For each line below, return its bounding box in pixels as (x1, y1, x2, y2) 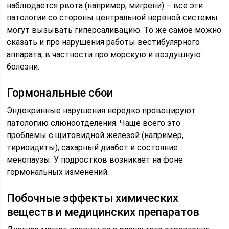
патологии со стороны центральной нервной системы (7, 13, 218, 22)
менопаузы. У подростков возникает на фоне (7, 155, 184, 165)
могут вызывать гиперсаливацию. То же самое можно (7, 25, 222, 35)
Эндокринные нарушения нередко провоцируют (7, 106, 196, 116)
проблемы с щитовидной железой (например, (7, 130, 184, 140)
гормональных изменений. (7, 167, 109, 177)
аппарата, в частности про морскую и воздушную (7, 50, 201, 59)
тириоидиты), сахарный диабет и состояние (7, 143, 178, 152)
